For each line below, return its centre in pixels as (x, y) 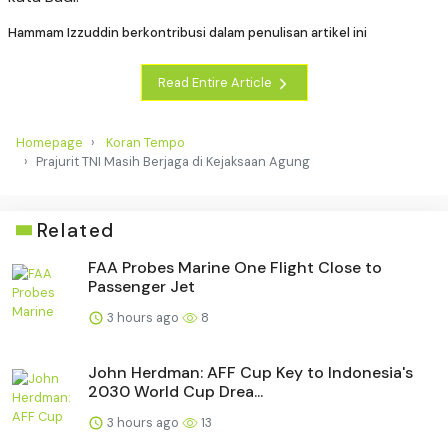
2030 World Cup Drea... (175, 391)
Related (75, 230)
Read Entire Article (216, 82)
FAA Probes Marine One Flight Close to (235, 267)
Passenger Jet (141, 286)
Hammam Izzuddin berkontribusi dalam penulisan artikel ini (187, 33)
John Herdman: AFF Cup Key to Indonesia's (250, 372)
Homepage (49, 142)
